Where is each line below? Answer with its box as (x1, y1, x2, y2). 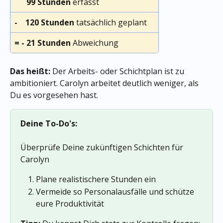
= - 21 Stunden (14, 37, 71, 48)
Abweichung (71, 37, 118, 48)
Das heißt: (10, 65, 50, 77)
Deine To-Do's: (20, 117, 77, 129)
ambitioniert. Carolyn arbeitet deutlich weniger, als (10, 77, 201, 89)
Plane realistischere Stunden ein (36, 174, 156, 185)
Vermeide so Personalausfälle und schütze (36, 186, 196, 197)
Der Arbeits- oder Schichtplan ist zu (50, 65, 186, 77)
